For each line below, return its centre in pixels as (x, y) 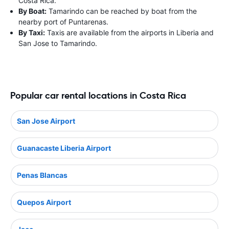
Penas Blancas (42, 175)
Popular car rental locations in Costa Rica (98, 95)
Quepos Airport (44, 202)
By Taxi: (32, 32)
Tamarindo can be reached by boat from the (122, 11)
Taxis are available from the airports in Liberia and (129, 32)
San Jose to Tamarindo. (58, 43)
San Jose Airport (46, 121)
